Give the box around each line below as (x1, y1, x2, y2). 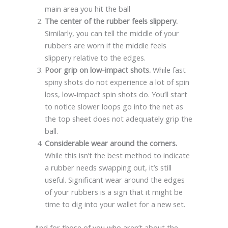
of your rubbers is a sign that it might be (44, 186, 183, 197)
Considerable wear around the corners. (44, 137, 177, 148)
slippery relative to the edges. (44, 52, 146, 63)
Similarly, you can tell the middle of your (44, 27, 179, 38)
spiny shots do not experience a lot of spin (44, 76, 189, 87)
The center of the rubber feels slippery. (44, 15, 178, 26)
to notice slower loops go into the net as (44, 101, 183, 111)
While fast (150, 64, 186, 75)
